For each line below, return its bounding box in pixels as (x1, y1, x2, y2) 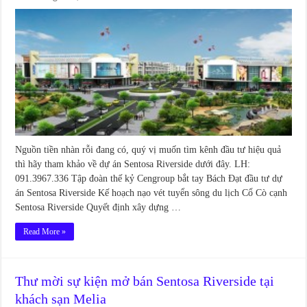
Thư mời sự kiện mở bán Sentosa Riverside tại (15, 273, 275, 289)
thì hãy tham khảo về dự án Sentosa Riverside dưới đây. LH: (15, 159, 251, 170)
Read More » (23, 227, 66, 237)
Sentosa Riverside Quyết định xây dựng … (15, 202, 182, 213)
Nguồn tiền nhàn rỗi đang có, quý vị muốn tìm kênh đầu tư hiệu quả (15, 145, 282, 156)
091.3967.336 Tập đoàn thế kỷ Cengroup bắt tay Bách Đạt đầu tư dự (15, 173, 283, 184)
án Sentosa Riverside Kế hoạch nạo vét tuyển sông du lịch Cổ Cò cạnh (15, 188, 288, 199)
